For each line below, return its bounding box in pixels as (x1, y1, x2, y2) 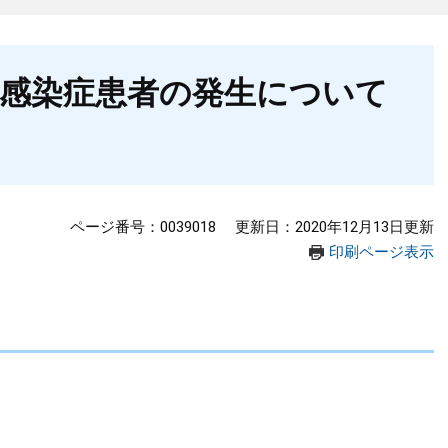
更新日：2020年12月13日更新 (235, 218, 434, 236)
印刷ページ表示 (329, 243, 434, 261)
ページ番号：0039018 (70, 218, 216, 236)
